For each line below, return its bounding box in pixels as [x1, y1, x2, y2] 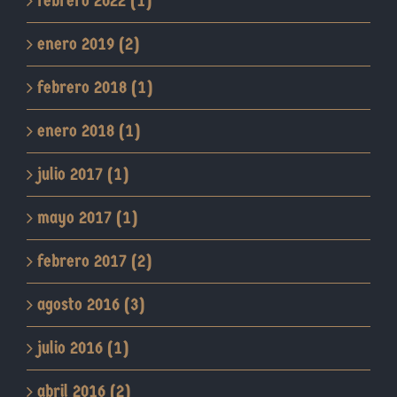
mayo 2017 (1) [37, 207, 137, 229]
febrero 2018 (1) [37, 77, 152, 98]
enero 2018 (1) [37, 121, 140, 142]
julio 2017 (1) [37, 164, 128, 185]
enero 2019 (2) [37, 34, 139, 55]
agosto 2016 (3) [37, 294, 144, 315]
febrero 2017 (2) [37, 251, 152, 272]
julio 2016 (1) [37, 338, 128, 359]
